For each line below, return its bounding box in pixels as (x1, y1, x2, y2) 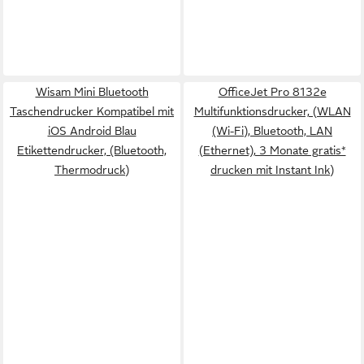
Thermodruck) (54, 163, 129, 176)
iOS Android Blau (47, 124, 136, 137)
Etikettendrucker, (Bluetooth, (17, 144, 167, 157)
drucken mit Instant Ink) (210, 163, 334, 176)
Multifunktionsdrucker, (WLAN (193, 105, 351, 118)
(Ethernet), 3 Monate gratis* (198, 144, 346, 157)
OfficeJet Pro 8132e (218, 85, 327, 98)
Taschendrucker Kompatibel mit (10, 105, 174, 118)
